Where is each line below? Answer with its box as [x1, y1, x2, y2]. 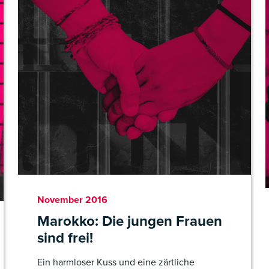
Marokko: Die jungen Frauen [37, 210, 222, 232]
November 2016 [37, 193, 107, 207]
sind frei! [37, 227, 93, 249]
